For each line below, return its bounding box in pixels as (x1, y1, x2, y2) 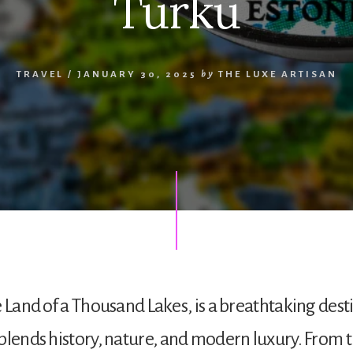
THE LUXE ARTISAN (217, 69, 337, 80)
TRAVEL (16, 69, 64, 80)
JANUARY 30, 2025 (76, 69, 197, 80)
